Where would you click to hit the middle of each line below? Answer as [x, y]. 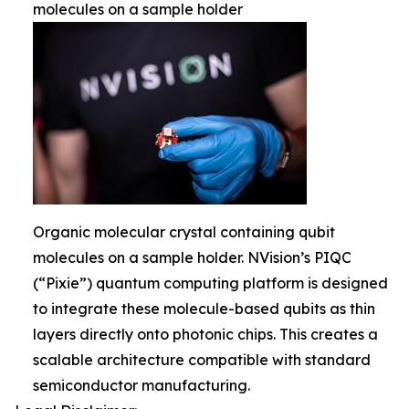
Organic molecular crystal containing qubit [184, 232]
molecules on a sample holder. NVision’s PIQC [192, 257]
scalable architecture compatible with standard [202, 360]
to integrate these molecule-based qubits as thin [204, 309]
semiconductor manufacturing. [142, 385]
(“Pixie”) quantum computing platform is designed [210, 283]
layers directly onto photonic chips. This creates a [205, 334]
